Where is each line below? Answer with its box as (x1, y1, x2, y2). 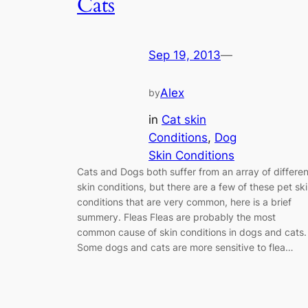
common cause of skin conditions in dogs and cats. (77, 225, 307, 238)
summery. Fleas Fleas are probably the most (77, 210, 276, 223)
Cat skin (162, 112, 206, 126)
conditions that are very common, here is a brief (77, 195, 291, 208)
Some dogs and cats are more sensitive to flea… (77, 241, 294, 253)
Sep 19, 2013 (148, 47, 221, 62)
